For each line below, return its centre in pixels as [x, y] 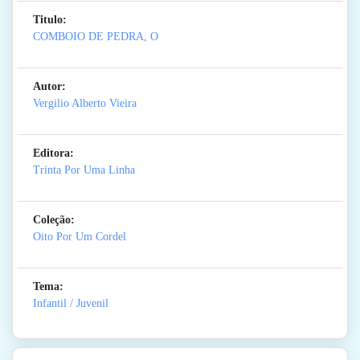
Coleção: [54, 220]
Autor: [49, 87]
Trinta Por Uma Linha [84, 170]
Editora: [53, 153]
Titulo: [50, 20]
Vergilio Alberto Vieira [85, 104]
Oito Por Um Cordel [80, 237]
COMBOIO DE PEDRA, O [96, 37]
